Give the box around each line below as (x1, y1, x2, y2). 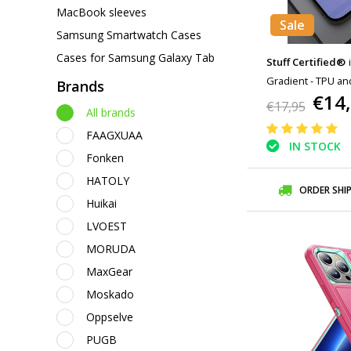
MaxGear (86, 264, 132, 279)
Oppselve (86, 309, 133, 324)
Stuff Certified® (266, 55, 346, 69)
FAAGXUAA (86, 128, 143, 143)
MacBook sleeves (56, 4, 147, 20)
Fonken (86, 150, 124, 165)
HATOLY (86, 173, 129, 188)
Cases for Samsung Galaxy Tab (56, 49, 215, 65)
